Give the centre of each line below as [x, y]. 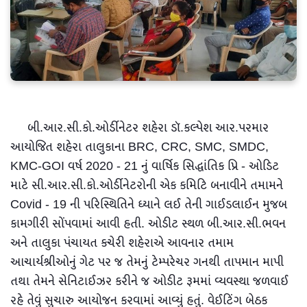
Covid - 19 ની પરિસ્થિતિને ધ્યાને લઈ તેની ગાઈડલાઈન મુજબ [149, 205]
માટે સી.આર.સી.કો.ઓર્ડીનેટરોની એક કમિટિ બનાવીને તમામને [147, 185]
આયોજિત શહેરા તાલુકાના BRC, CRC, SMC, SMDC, [139, 147]
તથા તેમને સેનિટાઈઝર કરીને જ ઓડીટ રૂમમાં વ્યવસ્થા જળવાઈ [149, 281]
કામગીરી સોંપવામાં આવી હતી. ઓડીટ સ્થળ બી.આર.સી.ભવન [148, 224]
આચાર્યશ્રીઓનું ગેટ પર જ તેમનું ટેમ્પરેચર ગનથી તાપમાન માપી [147, 262]
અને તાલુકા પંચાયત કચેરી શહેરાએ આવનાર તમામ [122, 243]
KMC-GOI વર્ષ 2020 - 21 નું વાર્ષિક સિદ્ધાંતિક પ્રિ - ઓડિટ [145, 166]
